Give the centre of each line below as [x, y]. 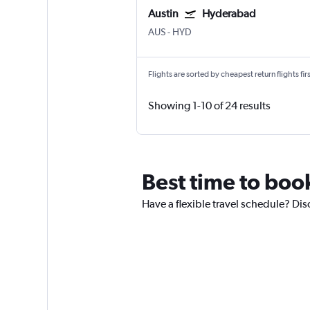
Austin [163, 14]
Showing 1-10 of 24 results [209, 106]
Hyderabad [229, 14]
